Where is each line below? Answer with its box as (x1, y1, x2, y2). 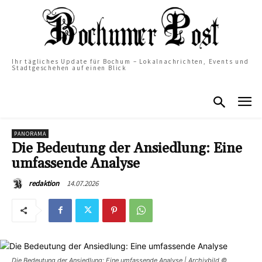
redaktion (29, 178, 59, 188)
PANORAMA (14, 129, 46, 137)
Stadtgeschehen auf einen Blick (12, 63, 127, 72)
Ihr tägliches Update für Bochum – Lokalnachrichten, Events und (12, 57, 249, 65)
